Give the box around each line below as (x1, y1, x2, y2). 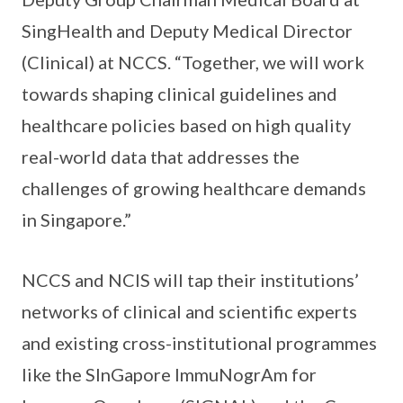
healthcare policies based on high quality (22, 114, 351, 137)
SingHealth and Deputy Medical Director (22, 20, 353, 42)
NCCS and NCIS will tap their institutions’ (22, 269, 359, 291)
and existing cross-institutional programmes (22, 332, 377, 354)
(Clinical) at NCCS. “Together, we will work (22, 51, 364, 74)
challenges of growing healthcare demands (22, 177, 366, 200)
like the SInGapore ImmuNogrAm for (22, 363, 317, 386)
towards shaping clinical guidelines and (22, 83, 337, 105)
